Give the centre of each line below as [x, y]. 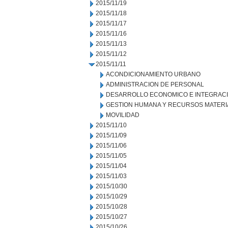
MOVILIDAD [123, 115]
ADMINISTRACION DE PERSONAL [155, 84]
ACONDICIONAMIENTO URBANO [153, 74]
